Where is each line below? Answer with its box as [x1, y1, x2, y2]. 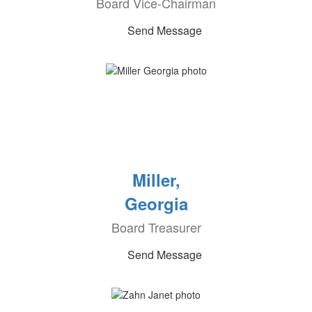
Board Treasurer [111, 218, 201, 236]
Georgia [124, 192, 188, 215]
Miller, [132, 168, 180, 192]
